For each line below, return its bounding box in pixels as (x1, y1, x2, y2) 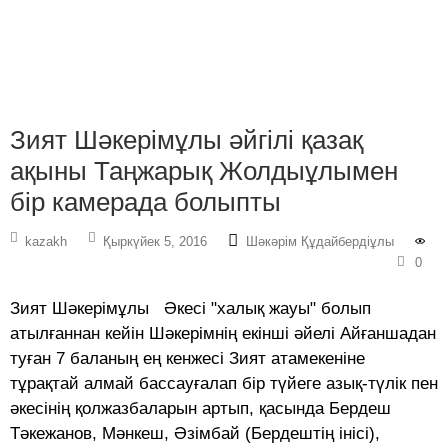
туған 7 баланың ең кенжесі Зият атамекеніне (10, 349, 365, 369)
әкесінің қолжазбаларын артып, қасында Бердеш (10, 399, 391, 419)
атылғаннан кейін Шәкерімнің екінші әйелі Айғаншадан (10, 324, 436, 344)
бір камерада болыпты (10, 187, 281, 218)
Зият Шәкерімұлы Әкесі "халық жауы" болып (10, 299, 371, 319)
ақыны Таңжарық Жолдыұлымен (10, 156, 398, 187)
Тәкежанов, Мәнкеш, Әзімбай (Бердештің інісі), (10, 424, 380, 444)
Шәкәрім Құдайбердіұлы (246, 234, 394, 250)
